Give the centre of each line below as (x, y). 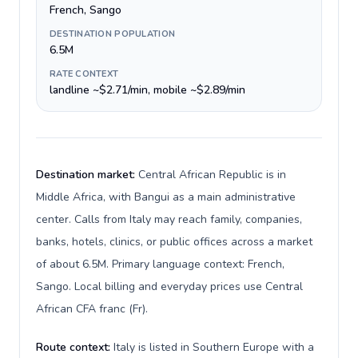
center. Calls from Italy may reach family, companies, (169, 219)
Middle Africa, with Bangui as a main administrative (166, 197)
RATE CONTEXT (84, 74)
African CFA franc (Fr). (92, 309)
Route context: (75, 347)
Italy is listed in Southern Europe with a (214, 347)
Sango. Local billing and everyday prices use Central (169, 286)
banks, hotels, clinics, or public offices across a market (174, 242)
